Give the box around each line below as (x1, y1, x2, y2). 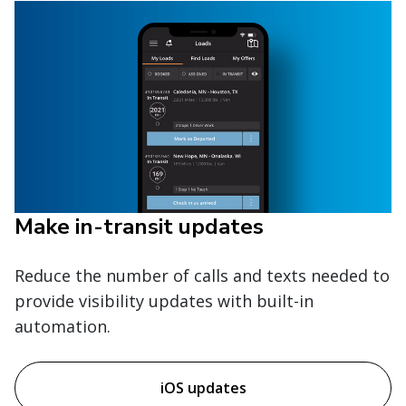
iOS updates (159, 378, 246, 399)
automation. (14, 315, 111, 338)
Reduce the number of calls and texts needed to (14, 265, 390, 287)
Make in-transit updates (14, 212, 264, 242)
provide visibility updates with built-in (14, 290, 314, 313)
